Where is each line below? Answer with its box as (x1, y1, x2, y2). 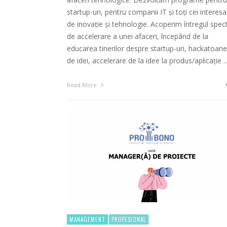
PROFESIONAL (111, 215, 146, 224)
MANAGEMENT (69, 215, 105, 224)
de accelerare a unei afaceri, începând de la (67, 31, 208, 42)
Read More (67, 81, 98, 89)
